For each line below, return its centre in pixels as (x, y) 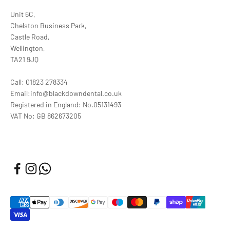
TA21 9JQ (24, 59)
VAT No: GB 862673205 (46, 116)
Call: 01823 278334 (39, 82)
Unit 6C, (23, 14)
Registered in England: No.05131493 (66, 104)
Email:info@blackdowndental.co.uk (66, 93)
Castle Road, (30, 36)
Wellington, (28, 48)
